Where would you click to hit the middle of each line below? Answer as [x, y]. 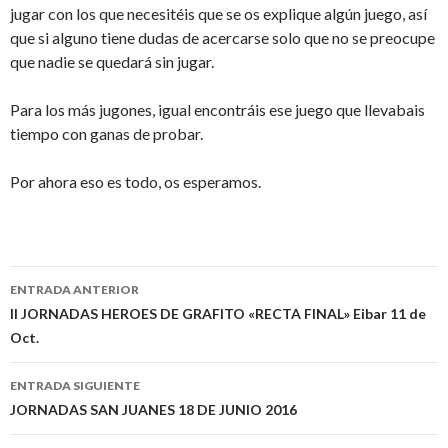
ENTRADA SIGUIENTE [75, 386]
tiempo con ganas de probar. [106, 134]
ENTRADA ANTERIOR [74, 290]
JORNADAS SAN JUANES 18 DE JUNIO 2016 [153, 410]
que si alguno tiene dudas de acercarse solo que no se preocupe [222, 38]
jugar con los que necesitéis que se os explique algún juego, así [218, 14]
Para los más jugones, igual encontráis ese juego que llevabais [217, 110]
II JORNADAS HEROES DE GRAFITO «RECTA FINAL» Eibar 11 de [218, 314]
